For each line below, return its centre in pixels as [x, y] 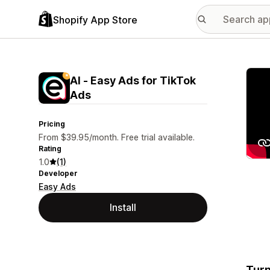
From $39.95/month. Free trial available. [117, 137]
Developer [58, 173]
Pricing [52, 124]
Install [123, 207]
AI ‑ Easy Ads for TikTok [133, 80]
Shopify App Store [95, 20]
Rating [50, 149]
